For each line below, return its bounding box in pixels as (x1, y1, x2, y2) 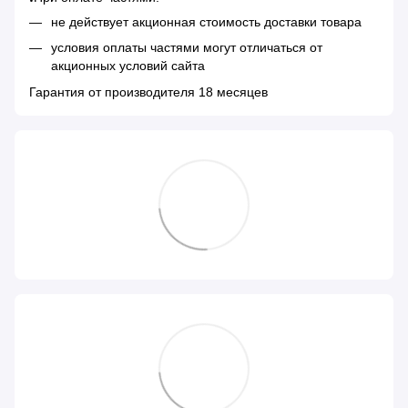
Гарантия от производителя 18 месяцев (29, 84, 268, 99)
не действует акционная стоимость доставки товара (51, 14, 362, 29)
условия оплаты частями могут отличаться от (51, 40, 322, 56)
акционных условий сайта (51, 58, 205, 74)
